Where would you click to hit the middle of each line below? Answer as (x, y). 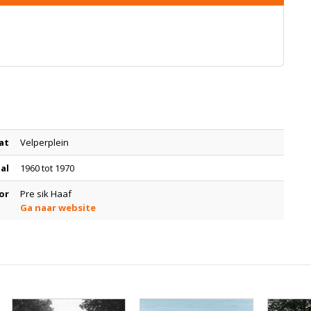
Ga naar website (58, 208)
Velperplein (44, 142)
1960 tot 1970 (47, 168)
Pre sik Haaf (46, 194)
